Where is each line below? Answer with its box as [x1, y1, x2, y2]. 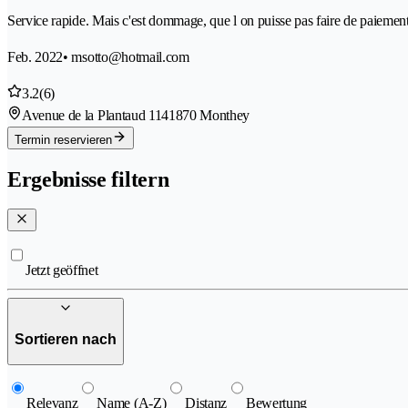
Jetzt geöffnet [25, 261, 98, 278]
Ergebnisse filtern [7, 167, 169, 191]
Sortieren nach [15, 331, 117, 348]
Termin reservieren [15, 133, 112, 148]
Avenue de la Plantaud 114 [22, 107, 168, 124]
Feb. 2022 [7, 49, 64, 66]
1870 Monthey [168, 107, 250, 124]
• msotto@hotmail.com [63, 49, 189, 66]
